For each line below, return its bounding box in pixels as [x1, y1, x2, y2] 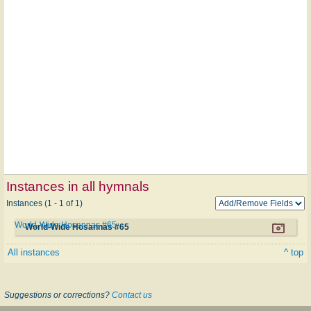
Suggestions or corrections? [4, 289, 112, 300]
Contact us [112, 289, 152, 300]
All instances [8, 246, 60, 258]
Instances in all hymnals [6, 178, 149, 194]
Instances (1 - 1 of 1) [6, 198, 83, 208]
